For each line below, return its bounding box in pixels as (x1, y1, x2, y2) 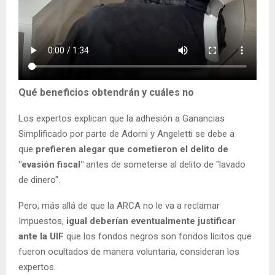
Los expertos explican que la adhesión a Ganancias (18, 112, 225, 124)
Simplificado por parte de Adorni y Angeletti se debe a (18, 128, 234, 139)
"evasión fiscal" (18, 158, 83, 170)
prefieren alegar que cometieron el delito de (36, 143, 228, 155)
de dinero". (18, 174, 60, 185)
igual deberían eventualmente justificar (66, 215, 236, 227)
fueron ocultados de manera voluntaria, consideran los (18, 246, 239, 257)
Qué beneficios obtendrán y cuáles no (18, 86, 194, 98)
